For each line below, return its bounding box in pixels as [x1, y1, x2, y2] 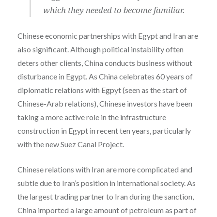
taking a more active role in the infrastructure [17, 112, 166, 122]
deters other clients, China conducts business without [17, 58, 192, 67]
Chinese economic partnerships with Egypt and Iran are [17, 31, 198, 40]
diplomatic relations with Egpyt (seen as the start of [17, 85, 187, 94]
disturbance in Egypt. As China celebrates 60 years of [17, 71, 193, 81]
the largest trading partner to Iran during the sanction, [17, 191, 194, 201]
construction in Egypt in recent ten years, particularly [17, 125, 191, 135]
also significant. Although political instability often [17, 44, 184, 54]
